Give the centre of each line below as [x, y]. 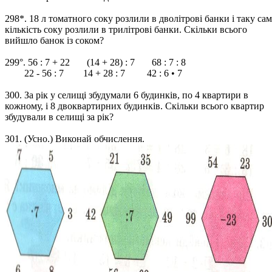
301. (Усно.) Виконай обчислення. [75, 139]
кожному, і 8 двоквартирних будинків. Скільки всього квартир [134, 106]
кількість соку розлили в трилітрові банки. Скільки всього [126, 29]
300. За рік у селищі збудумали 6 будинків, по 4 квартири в [127, 95]
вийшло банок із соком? [54, 40]
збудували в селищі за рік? [59, 117]
